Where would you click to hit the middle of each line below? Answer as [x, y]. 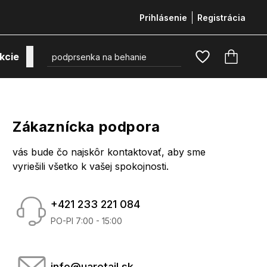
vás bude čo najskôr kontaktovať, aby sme [109, 152]
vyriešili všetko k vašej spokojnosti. [91, 166]
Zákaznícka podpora [86, 127]
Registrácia [221, 17]
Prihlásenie [163, 17]
